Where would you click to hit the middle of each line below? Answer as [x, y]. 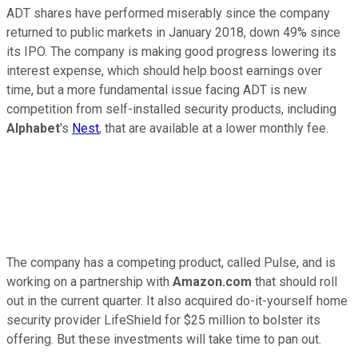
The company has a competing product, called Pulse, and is [171, 263]
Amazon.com [214, 282]
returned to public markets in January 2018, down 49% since [173, 33]
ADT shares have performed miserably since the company [168, 14]
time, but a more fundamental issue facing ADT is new [157, 90]
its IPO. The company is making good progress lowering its [171, 52]
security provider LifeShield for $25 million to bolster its [163, 320]
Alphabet [33, 129]
